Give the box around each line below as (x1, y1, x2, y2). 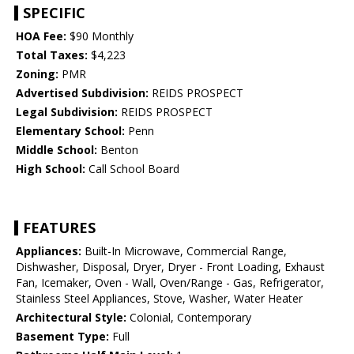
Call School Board (85, 161, 179, 177)
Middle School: (16, 142, 97, 158)
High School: (16, 161, 85, 177)
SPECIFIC (23, 3, 85, 23)
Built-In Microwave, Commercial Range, (81, 243, 287, 259)
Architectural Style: (16, 310, 126, 326)
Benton (97, 142, 138, 158)
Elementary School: (16, 123, 125, 139)
